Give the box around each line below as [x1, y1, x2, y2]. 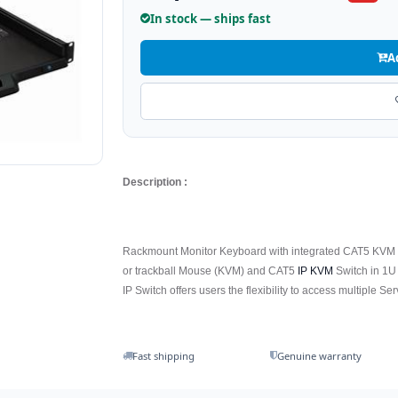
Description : [123, 175, 188, 188]
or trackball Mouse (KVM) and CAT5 [123, 264, 298, 277]
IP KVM [298, 264, 334, 277]
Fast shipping [132, 349, 195, 363]
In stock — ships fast [150, 10, 272, 27]
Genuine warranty [277, 349, 362, 363]
